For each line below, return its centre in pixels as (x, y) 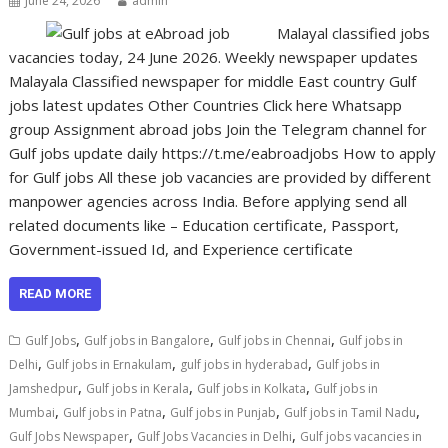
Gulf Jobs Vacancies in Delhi (215, 436)
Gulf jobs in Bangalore (147, 340)
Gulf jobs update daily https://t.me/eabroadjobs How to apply (223, 153)
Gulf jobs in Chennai (275, 340)
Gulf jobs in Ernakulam (109, 364)
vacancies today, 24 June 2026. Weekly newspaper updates (218, 57)
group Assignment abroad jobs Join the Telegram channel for (218, 129)
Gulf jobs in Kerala (138, 388)
